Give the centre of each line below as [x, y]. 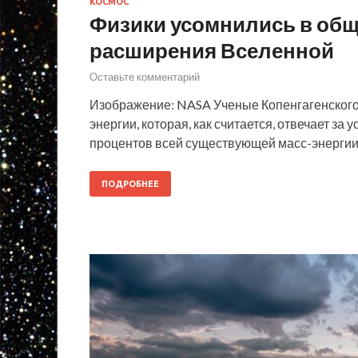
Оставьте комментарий [145, 77]
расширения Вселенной [212, 50]
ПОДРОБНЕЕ [130, 184]
